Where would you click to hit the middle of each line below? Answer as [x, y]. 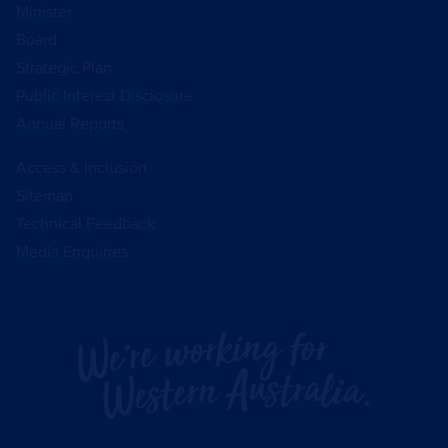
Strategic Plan [64, 67]
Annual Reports [70, 123]
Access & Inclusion [81, 167]
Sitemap [44, 195]
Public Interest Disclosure [104, 95]
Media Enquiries [72, 251]
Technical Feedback [85, 223]
